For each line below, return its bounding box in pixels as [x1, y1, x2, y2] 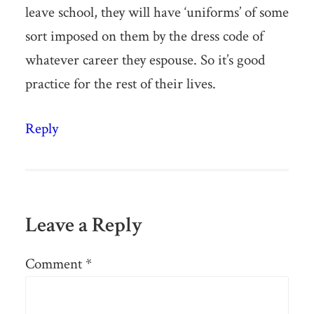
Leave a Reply [25, 212, 142, 240]
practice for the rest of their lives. [25, 74, 216, 94]
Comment [25, 254, 86, 274]
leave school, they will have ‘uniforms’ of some [25, 3, 289, 22]
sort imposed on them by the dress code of [25, 27, 264, 46]
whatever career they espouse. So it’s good [25, 50, 265, 70]
